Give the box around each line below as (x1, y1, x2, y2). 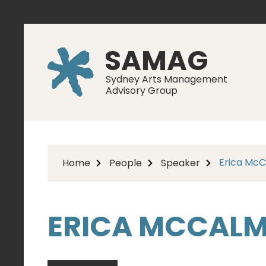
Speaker (161, 156, 200, 170)
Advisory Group (106, 84, 178, 97)
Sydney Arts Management (106, 72, 227, 86)
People (109, 156, 142, 170)
